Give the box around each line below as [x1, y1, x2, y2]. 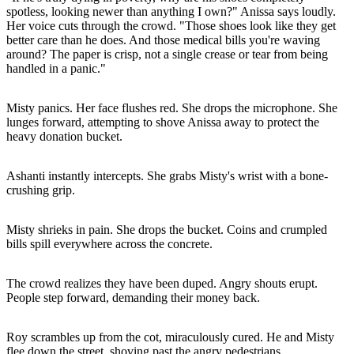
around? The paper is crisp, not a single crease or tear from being [6, 47, 328, 61]
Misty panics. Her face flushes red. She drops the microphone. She [6, 100, 337, 115]
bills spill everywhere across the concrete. [6, 236, 213, 250]
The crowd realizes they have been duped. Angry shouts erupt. [6, 276, 318, 290]
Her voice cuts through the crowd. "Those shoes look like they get [6, 18, 336, 32]
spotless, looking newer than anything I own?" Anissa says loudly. [6, 4, 336, 18]
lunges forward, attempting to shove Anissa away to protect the [6, 115, 319, 129]
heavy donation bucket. [6, 129, 122, 143]
